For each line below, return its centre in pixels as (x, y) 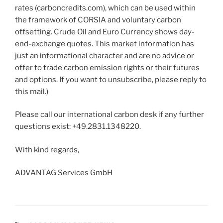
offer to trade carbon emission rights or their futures (107, 67)
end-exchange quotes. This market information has (105, 44)
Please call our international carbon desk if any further (110, 115)
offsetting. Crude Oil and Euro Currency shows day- (105, 32)
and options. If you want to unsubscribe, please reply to (111, 79)
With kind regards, (47, 150)
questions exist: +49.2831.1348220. (78, 127)
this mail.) (32, 91)
